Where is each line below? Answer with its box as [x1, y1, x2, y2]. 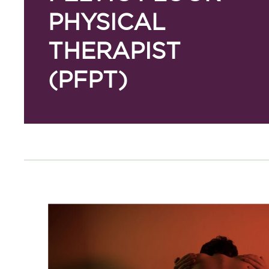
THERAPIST [48, 38, 181, 64]
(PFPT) [48, 67, 128, 92]
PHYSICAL [48, 9, 166, 35]
